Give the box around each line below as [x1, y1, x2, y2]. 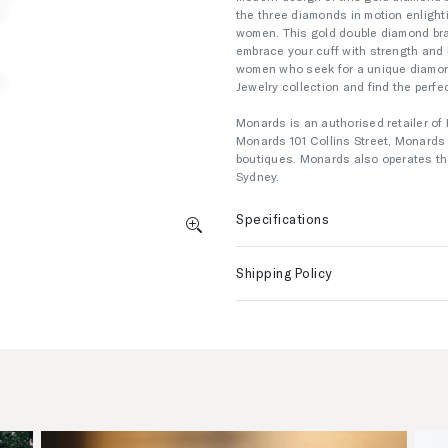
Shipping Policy [236, 265, 332, 281]
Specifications [236, 211, 330, 227]
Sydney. [236, 169, 280, 183]
